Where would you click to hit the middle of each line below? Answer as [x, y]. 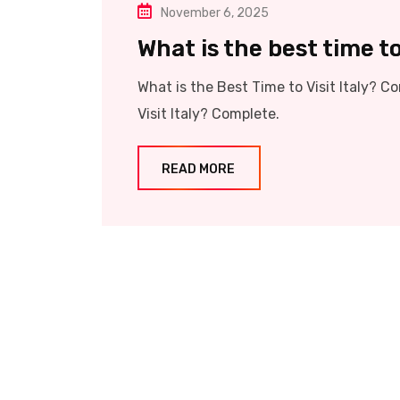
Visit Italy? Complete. [208, 114]
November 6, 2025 [215, 13]
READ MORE [198, 170]
